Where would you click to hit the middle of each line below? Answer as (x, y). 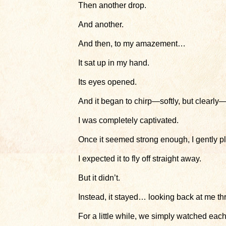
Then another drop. (112, 5)
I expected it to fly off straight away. (140, 159)
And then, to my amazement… (132, 44)
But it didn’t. (99, 178)
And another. (101, 24)
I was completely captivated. (128, 120)
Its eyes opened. (107, 82)
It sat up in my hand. (114, 63)
